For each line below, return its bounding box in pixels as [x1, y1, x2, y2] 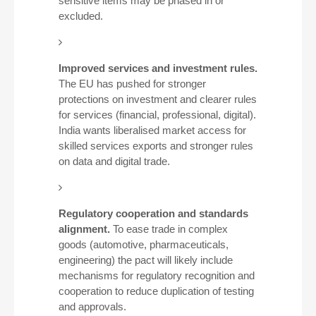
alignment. [58, 223, 110, 235]
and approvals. [58, 300, 126, 312]
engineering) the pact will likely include [58, 254, 233, 266]
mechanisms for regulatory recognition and [58, 269, 255, 281]
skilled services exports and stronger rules [58, 140, 253, 152]
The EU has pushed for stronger [58, 78, 206, 90]
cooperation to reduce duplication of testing [58, 285, 254, 297]
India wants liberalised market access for [58, 124, 246, 136]
